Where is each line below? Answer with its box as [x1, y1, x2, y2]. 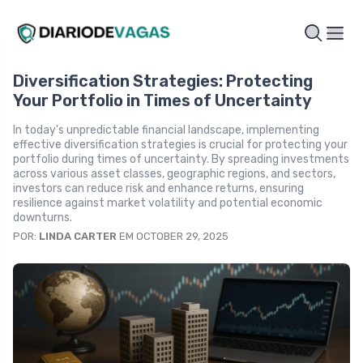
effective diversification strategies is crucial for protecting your [13, 137, 348, 152]
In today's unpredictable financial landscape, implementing [13, 122, 319, 137]
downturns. [13, 210, 72, 224]
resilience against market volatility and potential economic [13, 195, 322, 210]
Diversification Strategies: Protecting [13, 70, 313, 91]
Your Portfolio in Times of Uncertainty [13, 90, 312, 110]
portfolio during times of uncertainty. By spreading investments [13, 152, 349, 166]
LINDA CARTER [39, 229, 117, 242]
